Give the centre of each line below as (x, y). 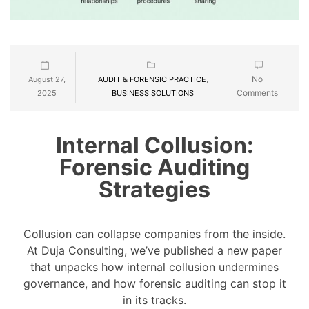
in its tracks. (154, 300)
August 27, (47, 79)
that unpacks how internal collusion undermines (154, 267)
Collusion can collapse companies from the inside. (154, 233)
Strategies (154, 189)
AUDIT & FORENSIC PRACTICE (152, 79)
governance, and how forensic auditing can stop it (154, 283)
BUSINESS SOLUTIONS (153, 93)
